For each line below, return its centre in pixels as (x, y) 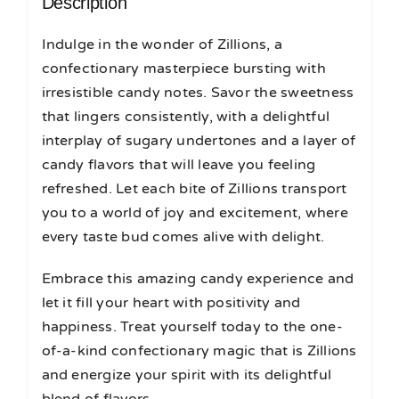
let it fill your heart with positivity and (171, 303)
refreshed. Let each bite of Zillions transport (194, 189)
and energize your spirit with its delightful (187, 375)
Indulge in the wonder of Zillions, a (162, 45)
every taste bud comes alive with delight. (183, 237)
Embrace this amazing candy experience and (198, 279)
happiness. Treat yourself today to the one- (192, 327)
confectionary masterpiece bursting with (183, 69)
